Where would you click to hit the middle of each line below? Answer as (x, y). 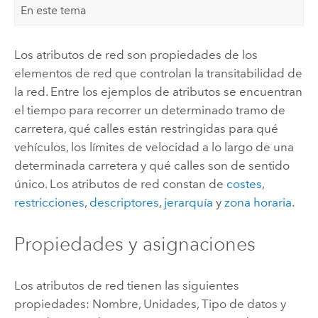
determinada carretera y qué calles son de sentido (152, 165)
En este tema (54, 10)
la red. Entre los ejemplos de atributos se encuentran (158, 91)
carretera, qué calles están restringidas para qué (146, 128)
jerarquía (188, 202)
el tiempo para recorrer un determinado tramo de (149, 110)
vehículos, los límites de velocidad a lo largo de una (154, 147)
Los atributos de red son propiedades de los (136, 54)
